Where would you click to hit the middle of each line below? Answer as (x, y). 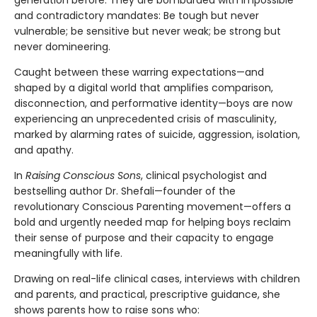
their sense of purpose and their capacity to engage (144, 237)
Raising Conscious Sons (83, 175)
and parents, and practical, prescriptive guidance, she (147, 294)
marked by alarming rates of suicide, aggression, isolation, (157, 134)
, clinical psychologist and (204, 175)
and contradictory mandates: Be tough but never (137, 15)
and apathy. (44, 150)
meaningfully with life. (68, 253)
